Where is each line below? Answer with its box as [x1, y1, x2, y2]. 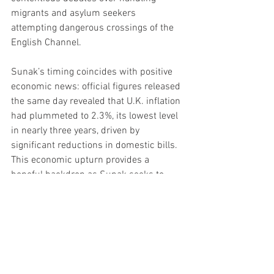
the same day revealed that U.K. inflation [11, 95, 183, 108]
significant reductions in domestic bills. [11, 139, 180, 152]
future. [11, 198, 39, 210]
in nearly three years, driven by [11, 124, 142, 137]
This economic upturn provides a [11, 154, 152, 166]
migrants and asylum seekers [11, 7, 138, 20]
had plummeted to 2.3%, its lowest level [11, 109, 180, 122]
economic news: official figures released [11, 80, 183, 93]
